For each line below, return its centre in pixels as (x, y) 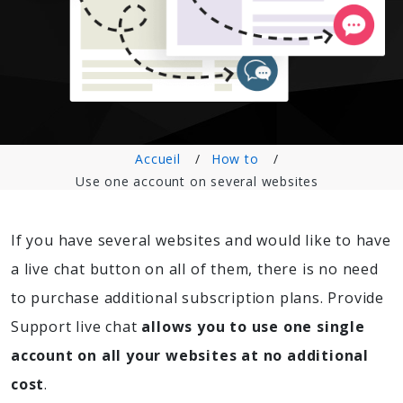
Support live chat (76, 327)
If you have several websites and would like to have (201, 241)
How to (235, 159)
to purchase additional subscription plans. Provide (197, 298)
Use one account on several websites (197, 182)
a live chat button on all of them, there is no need (195, 269)
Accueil (158, 159)
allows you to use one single (253, 327)
